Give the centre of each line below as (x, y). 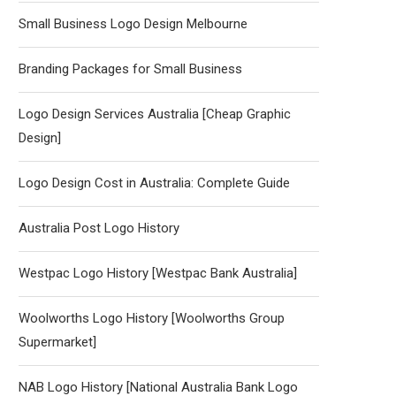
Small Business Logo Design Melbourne (133, 24)
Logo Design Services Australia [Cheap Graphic (155, 114)
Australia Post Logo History (99, 228)
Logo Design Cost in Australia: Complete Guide (154, 183)
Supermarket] (57, 342)
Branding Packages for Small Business (130, 69)
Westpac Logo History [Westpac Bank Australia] (158, 273)
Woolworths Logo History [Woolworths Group (152, 318)
